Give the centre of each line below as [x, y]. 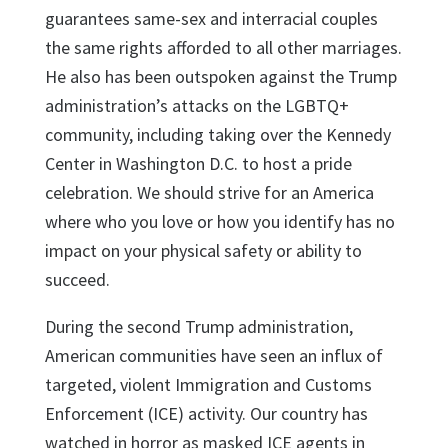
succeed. [77, 279]
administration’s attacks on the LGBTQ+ [196, 105]
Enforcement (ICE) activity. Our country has [206, 413]
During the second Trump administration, [198, 326]
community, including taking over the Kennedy [217, 134]
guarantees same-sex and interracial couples [211, 18]
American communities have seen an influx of [213, 355]
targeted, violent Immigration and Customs [208, 384]
